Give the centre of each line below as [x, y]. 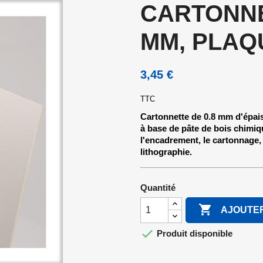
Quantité [158, 187]
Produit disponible [193, 234]
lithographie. [166, 151]
